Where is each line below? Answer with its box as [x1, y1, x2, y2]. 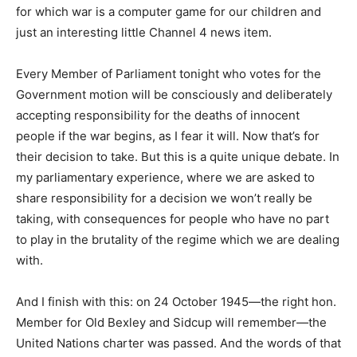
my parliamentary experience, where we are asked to [16, 170, 315, 185]
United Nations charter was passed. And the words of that [16, 335, 341, 351]
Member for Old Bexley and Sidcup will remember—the [16, 315, 327, 330]
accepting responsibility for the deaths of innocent [16, 108, 300, 123]
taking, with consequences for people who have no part [16, 211, 329, 226]
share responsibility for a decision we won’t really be [16, 190, 312, 206]
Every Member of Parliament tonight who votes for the [16, 66, 321, 81]
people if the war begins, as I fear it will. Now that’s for [16, 128, 320, 143]
